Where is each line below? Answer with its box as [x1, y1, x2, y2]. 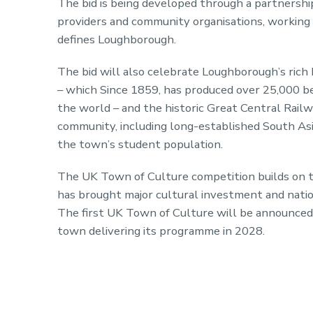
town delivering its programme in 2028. [57, 223, 265, 240]
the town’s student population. [57, 136, 223, 153]
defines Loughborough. [57, 31, 176, 48]
